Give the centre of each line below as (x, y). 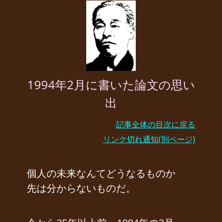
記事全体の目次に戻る (156, 125)
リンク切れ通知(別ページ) (149, 139)
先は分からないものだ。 (81, 188)
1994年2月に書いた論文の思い (111, 85)
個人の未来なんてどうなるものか (101, 173)
